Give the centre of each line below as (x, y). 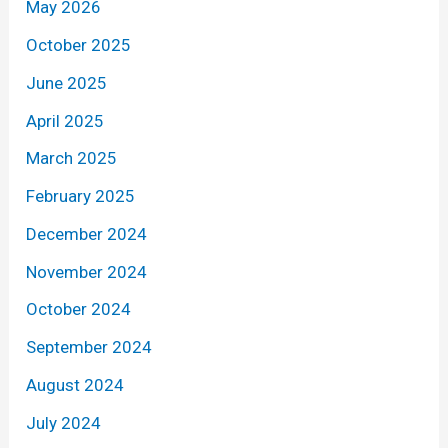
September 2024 (89, 347)
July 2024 (64, 422)
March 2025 (72, 158)
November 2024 (87, 271)
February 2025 (81, 196)
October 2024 (79, 309)
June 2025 (67, 82)
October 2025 (79, 45)
